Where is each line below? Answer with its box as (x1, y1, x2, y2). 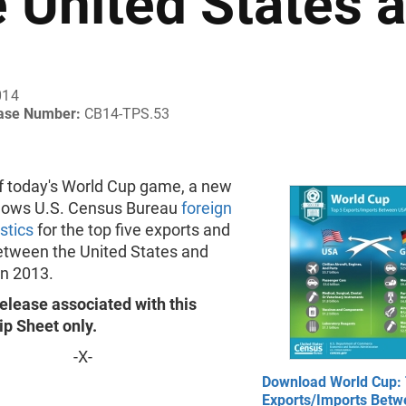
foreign (181, 198, 232, 217)
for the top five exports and (34, 220, 230, 239)
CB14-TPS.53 (84, 105, 169, 122)
